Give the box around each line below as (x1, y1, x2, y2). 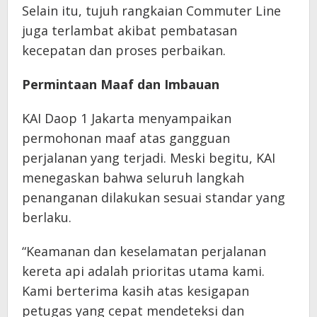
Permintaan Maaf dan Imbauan (22, 75, 219, 93)
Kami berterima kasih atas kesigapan (22, 282, 249, 299)
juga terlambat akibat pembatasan (22, 21, 237, 39)
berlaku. (22, 208, 71, 226)
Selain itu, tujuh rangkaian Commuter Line (22, 1, 281, 19)
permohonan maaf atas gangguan (22, 129, 230, 146)
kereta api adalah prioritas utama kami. (22, 262, 265, 279)
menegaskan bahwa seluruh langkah (22, 168, 244, 186)
